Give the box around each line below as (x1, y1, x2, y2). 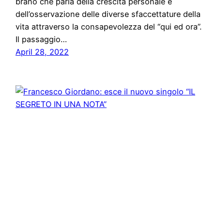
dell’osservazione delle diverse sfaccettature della (15, 9, 201, 19)
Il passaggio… (15, 34, 67, 45)
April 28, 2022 (15, 47, 69, 57)
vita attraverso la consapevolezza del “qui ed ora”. (15, 22, 201, 32)
